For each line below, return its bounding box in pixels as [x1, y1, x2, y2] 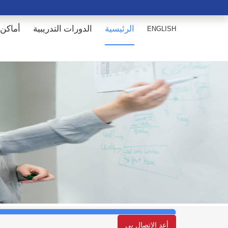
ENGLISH [147, 25, 176, 33]
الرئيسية [105, 24, 134, 34]
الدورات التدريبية [33, 24, 92, 34]
